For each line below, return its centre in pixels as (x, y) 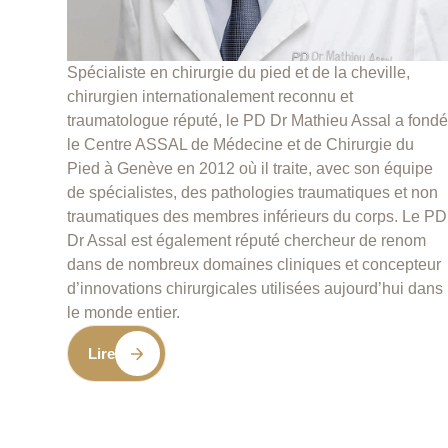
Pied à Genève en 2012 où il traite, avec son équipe (250, 169)
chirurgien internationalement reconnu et (210, 97)
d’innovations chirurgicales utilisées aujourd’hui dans (255, 289)
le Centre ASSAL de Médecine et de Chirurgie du (241, 145)
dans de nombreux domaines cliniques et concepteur (254, 265)
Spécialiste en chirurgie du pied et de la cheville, (239, 73)
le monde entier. (124, 313)
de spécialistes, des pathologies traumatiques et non (253, 193)
